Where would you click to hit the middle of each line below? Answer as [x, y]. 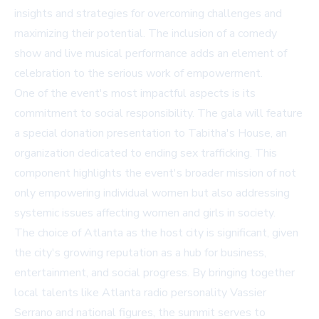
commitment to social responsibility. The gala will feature [158, 114]
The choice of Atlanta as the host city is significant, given [156, 233]
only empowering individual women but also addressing [152, 193]
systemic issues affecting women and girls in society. [145, 213]
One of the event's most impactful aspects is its [135, 94]
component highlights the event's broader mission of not [155, 173]
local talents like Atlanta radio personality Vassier [140, 293]
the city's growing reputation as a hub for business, [140, 253]
